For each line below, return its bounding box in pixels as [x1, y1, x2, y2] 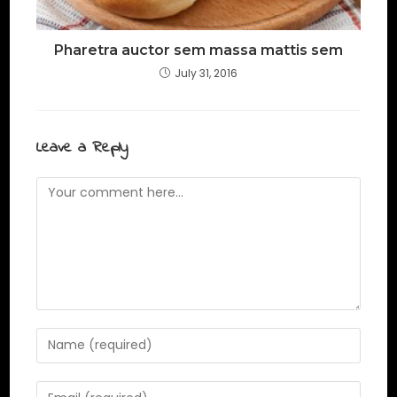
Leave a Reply [36, 136, 128, 160]
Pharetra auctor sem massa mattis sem [54, 41, 343, 58]
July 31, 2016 [175, 65, 237, 81]
